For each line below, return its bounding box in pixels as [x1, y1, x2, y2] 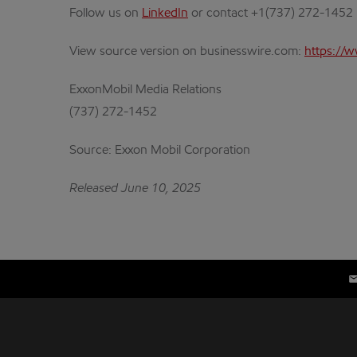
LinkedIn [142, 7, 188, 20]
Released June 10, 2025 [69, 182, 201, 195]
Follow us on [69, 7, 142, 20]
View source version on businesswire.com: [69, 45, 304, 58]
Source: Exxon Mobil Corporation [69, 144, 250, 157]
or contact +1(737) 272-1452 [188, 7, 353, 20]
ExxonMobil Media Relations [69, 84, 222, 96]
